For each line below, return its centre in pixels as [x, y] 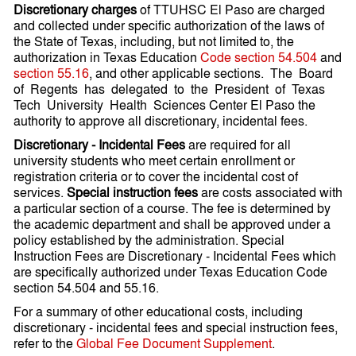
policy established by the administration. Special [149, 240]
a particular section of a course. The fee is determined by [172, 208]
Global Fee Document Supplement [174, 343]
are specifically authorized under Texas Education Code [170, 271]
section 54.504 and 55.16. [86, 287]
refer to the [45, 343]
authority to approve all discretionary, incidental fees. [161, 120]
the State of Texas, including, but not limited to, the [154, 41]
